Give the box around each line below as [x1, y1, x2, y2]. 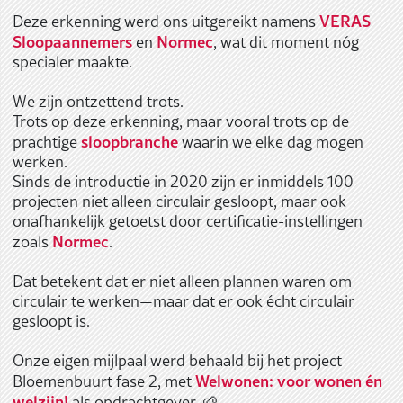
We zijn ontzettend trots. [12, 90, 184, 112]
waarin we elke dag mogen [177, 130, 363, 153]
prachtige [12, 130, 81, 153]
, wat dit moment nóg [212, 31, 359, 53]
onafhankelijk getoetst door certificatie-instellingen [12, 210, 363, 232]
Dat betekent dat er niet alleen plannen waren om [12, 270, 352, 292]
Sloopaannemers [12, 30, 132, 53]
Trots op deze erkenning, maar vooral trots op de [12, 110, 349, 132]
